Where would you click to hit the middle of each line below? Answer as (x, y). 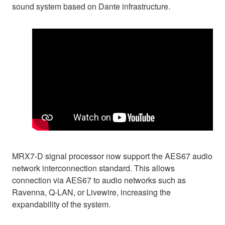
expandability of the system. (61, 204)
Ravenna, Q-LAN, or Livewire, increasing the (91, 192)
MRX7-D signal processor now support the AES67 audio (112, 156)
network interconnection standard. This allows (93, 168)
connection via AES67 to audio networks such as (99, 180)
